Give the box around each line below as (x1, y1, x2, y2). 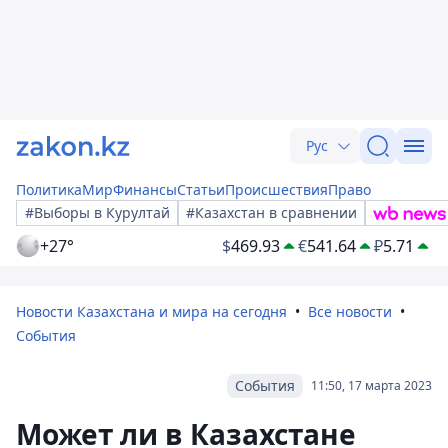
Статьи (177, 180, 225, 199)
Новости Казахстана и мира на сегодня (16, 302, 287, 321)
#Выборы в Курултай (25, 203, 170, 222)
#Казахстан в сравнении (186, 203, 357, 222)
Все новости (308, 302, 392, 321)
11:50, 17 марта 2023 (311, 377, 432, 394)
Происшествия (225, 180, 328, 199)
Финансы (113, 180, 177, 199)
